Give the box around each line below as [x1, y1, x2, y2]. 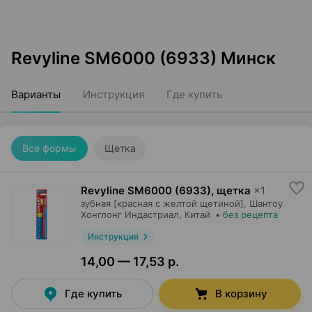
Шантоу [249, 198, 283, 209]
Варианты [11, 88, 61, 101]
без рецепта [223, 209, 278, 220]
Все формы [22, 142, 77, 154]
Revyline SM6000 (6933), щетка [81, 184, 251, 197]
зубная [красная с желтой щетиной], [81, 198, 247, 209]
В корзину [214, 287, 267, 300]
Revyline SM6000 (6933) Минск [11, 48, 276, 68]
